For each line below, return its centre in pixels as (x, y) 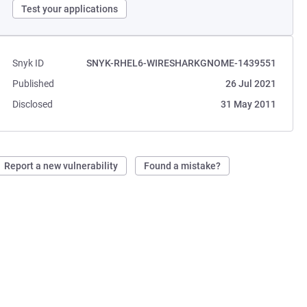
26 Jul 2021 (250, 84)
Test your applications (70, 9)
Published (34, 84)
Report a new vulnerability (61, 166)
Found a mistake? (183, 166)
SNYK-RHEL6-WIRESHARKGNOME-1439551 (181, 63)
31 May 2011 (248, 104)
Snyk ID (28, 63)
